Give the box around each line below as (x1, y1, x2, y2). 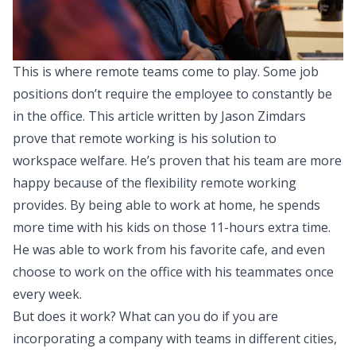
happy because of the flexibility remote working (13, 173, 296, 192)
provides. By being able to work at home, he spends (13, 195, 320, 214)
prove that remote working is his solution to (13, 129, 277, 147)
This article (88, 106, 157, 125)
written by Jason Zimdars (157, 106, 306, 125)
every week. (13, 284, 82, 303)
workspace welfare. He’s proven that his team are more (13, 151, 342, 169)
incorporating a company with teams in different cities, (13, 329, 337, 347)
